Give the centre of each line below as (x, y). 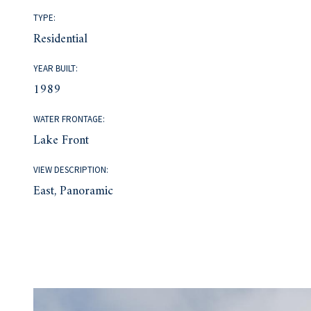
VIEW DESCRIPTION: (71, 169)
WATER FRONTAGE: (69, 119)
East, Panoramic (74, 191)
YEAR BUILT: (56, 68)
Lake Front (61, 140)
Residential (61, 39)
